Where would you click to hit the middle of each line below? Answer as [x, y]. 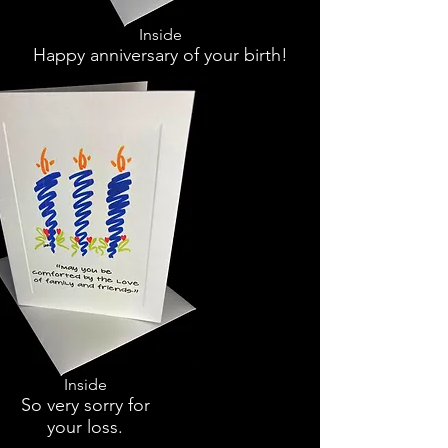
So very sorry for [85, 405]
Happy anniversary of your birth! [160, 55]
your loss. [85, 427]
